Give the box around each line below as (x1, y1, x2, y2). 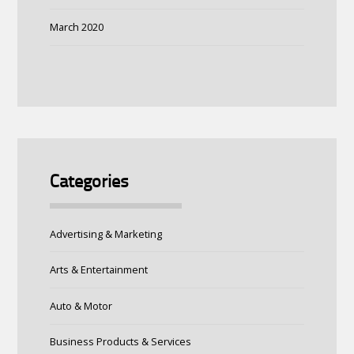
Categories (49, 174, 129, 193)
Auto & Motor (49, 298, 112, 313)
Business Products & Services (49, 334, 191, 349)
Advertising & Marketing (49, 226, 162, 241)
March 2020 (49, 19, 104, 34)
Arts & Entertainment (49, 262, 148, 277)
